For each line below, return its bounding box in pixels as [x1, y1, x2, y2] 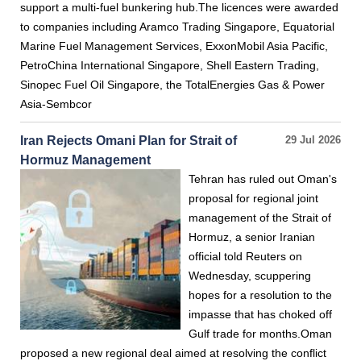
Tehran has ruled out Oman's [189, 172, 337, 185]
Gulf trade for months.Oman [189, 327, 332, 340]
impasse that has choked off [189, 308, 332, 321]
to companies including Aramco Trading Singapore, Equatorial [20, 20, 334, 33]
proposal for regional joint [189, 192, 318, 205]
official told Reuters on [189, 250, 302, 263]
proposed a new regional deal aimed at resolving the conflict [20, 346, 326, 359]
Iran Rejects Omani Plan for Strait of [20, 133, 237, 147]
